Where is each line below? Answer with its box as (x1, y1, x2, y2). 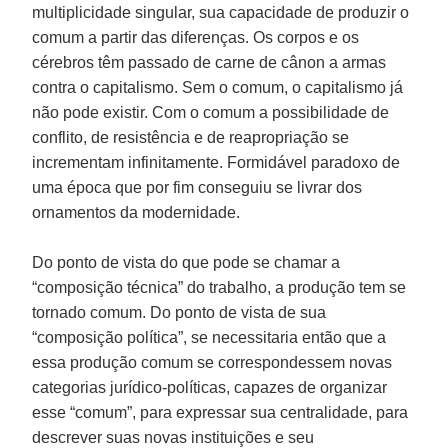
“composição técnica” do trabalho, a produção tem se (32, 278, 407, 296)
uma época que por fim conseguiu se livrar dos (32, 178, 363, 196)
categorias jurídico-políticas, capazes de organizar (32, 378, 388, 396)
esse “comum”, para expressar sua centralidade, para (32, 403, 409, 421)
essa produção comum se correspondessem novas (32, 353, 393, 371)
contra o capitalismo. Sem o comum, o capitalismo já (32, 78, 404, 96)
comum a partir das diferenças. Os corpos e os (32, 28, 360, 46)
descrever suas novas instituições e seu (32, 428, 315, 446)
